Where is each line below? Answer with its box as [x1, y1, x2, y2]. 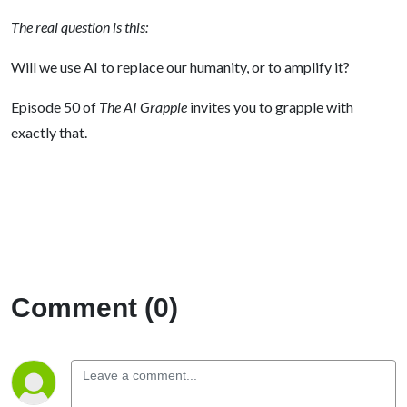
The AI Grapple [99, 98, 187, 115]
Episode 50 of [11, 98, 99, 115]
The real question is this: [11, 18, 148, 35]
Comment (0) [11, 293, 178, 323]
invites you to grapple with [187, 98, 353, 115]
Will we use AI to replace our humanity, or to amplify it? [11, 58, 350, 75]
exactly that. [11, 124, 87, 141]
